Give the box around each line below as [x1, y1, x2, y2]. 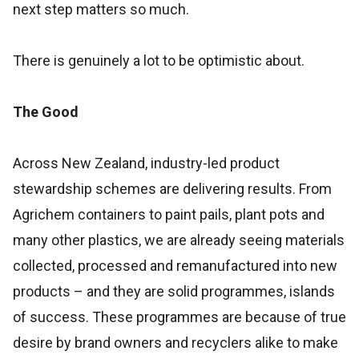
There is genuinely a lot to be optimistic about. [13, 52, 305, 69]
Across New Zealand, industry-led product [13, 155, 280, 171]
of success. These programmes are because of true [13, 309, 346, 325]
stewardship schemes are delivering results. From [13, 180, 332, 197]
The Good [13, 103, 79, 120]
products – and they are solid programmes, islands [13, 283, 335, 300]
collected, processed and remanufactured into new [13, 257, 337, 274]
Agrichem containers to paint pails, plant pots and [13, 206, 325, 223]
